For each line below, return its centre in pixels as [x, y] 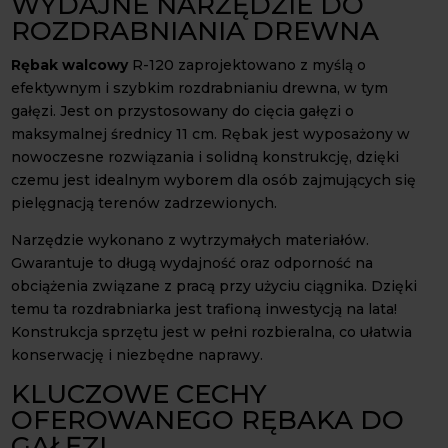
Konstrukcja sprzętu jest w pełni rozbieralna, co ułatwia [212, 331]
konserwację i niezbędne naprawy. [137, 354]
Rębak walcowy [70, 64]
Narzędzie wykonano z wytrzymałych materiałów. [190, 239]
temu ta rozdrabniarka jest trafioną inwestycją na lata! [204, 308]
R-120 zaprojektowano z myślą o [247, 64]
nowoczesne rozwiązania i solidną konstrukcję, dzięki [205, 156]
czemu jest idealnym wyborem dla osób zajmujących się [214, 179]
